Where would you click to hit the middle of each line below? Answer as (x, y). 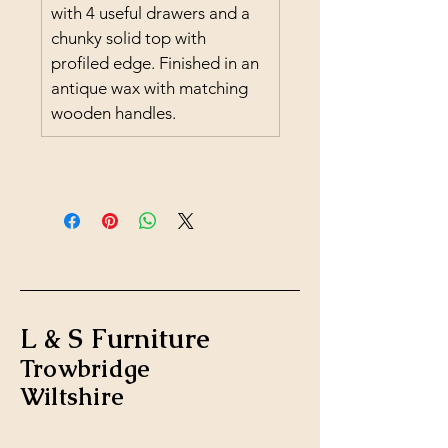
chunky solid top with (130, 38)
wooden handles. (113, 113)
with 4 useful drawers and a (152, 13)
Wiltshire (72, 396)
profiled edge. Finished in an (157, 63)
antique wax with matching (151, 88)
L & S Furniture (115, 338)
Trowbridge (85, 368)
